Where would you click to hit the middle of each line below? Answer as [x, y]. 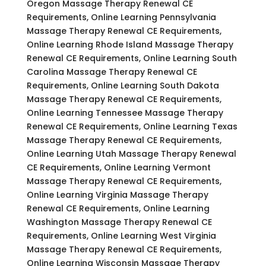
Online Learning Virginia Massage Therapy [117, 194]
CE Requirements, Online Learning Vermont [118, 167]
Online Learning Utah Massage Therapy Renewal [131, 153]
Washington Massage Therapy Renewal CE [119, 222]
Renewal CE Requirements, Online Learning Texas [132, 126]
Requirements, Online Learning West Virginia [121, 235]
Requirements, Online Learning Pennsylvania [121, 17]
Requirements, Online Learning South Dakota [123, 85]
